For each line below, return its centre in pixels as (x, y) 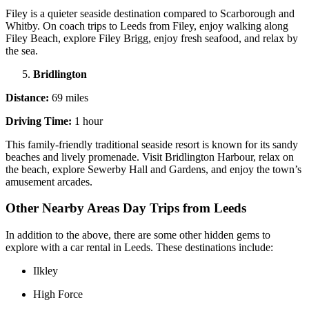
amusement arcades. (49, 181)
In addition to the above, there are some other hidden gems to (138, 235)
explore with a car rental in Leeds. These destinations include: (139, 247)
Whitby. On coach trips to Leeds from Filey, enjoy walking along (147, 26)
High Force (58, 294)
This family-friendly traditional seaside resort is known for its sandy (152, 144)
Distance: (27, 97)
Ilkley (46, 270)
